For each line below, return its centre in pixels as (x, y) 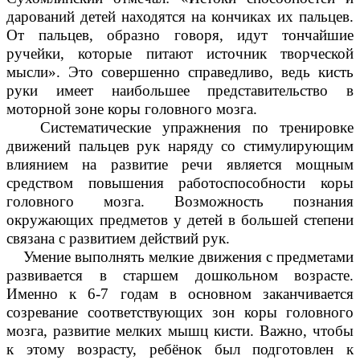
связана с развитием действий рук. (118, 239)
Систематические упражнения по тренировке (180, 128)
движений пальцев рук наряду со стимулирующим (180, 146)
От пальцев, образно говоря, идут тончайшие (180, 35)
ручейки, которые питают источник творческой (180, 54)
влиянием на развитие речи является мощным (180, 165)
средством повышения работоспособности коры (180, 183)
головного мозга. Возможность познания (180, 202)
